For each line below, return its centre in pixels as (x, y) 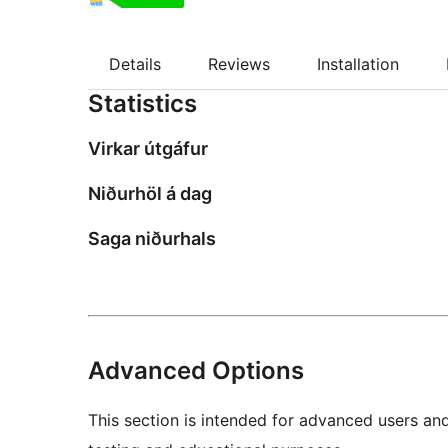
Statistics (142, 104)
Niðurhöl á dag (150, 194)
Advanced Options (196, 371)
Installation (358, 64)
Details (135, 64)
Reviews (239, 64)
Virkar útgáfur (148, 149)
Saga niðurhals (152, 239)
